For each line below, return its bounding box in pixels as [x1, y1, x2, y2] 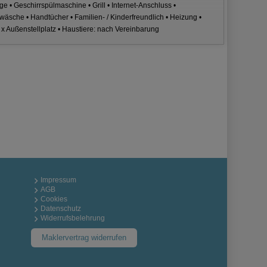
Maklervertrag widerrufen [41, 233, 126, 243]
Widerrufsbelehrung [40, 214, 105, 223]
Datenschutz [40, 204, 81, 213]
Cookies [40, 195, 67, 204]
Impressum [40, 176, 76, 185]
